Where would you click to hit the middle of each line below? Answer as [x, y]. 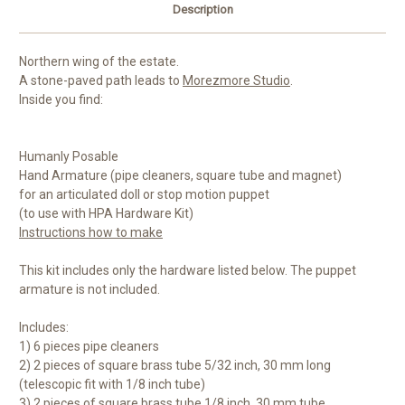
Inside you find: [61, 100]
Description [202, 10]
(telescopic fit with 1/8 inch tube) [112, 385]
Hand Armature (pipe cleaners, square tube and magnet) [180, 176]
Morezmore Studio [236, 81]
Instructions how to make [91, 233]
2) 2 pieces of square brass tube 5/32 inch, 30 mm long [175, 366]
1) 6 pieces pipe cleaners [89, 347]
